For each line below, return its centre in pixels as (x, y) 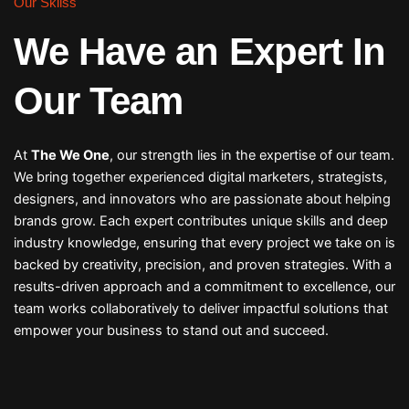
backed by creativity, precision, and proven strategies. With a (202, 265)
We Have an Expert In (199, 52)
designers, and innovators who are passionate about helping (202, 199)
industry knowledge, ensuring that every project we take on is (204, 243)
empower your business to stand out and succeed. (171, 331)
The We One (70, 156)
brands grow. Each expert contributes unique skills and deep (200, 221)
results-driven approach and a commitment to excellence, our (204, 287)
